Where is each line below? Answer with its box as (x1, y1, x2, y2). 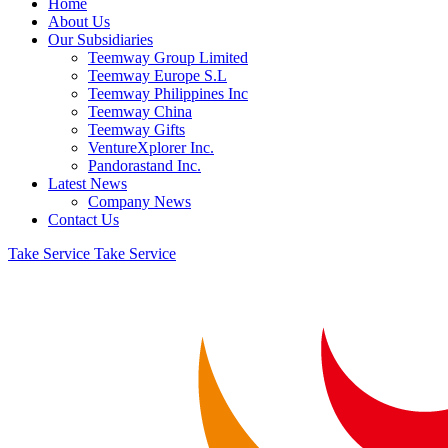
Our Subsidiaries (48, 31, 153, 48)
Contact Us (48, 211, 119, 228)
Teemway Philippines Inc (88, 85, 248, 102)
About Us (48, 13, 110, 30)
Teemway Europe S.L (88, 67, 227, 84)
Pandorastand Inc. (88, 157, 201, 174)
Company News (88, 193, 191, 210)
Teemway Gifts (88, 121, 185, 138)
